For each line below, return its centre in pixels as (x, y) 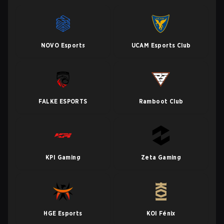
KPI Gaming (63, 157)
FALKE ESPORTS (63, 101)
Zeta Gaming (161, 157)
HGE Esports (63, 213)
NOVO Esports (63, 45)
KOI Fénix (161, 213)
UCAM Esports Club (161, 45)
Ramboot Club (161, 101)
